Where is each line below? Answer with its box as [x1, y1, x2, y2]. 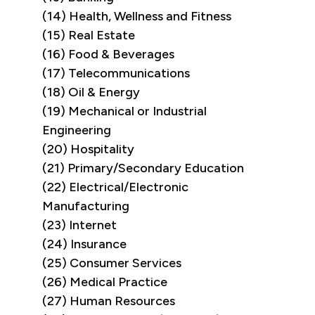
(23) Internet [42, 217, 117, 233]
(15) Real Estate [42, 27, 135, 44]
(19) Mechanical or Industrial [42, 103, 207, 120]
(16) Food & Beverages [42, 46, 174, 63]
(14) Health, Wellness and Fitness [42, 8, 231, 25]
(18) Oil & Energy [42, 84, 140, 101]
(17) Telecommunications [42, 65, 190, 82]
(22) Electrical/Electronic [42, 179, 188, 195]
